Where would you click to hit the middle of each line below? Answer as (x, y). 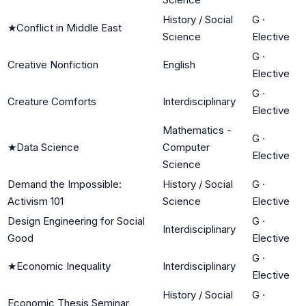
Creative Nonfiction (53, 64)
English (179, 64)
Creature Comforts (52, 101)
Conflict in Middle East (69, 27)
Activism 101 (36, 201)
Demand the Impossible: (65, 184)
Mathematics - (197, 130)
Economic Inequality (64, 266)
